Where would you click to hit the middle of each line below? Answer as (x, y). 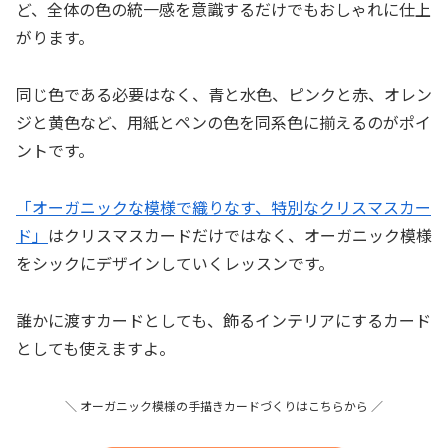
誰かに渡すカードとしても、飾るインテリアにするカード (223, 319)
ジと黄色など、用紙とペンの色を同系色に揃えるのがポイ (223, 122)
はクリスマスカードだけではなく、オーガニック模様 (240, 234)
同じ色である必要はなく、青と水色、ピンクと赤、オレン (224, 94)
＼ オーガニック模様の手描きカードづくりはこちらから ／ (224, 406)
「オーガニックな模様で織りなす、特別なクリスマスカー (223, 206)
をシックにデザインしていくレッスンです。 (175, 262)
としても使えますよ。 (95, 347)
